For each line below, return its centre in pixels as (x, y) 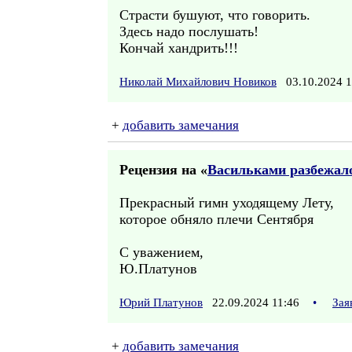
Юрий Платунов (161, 302)
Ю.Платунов (158, 269)
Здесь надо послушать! (189, 31)
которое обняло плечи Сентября (216, 219)
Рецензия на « (163, 170)
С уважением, (161, 252)
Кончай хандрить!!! (179, 48)
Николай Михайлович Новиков (198, 82)
